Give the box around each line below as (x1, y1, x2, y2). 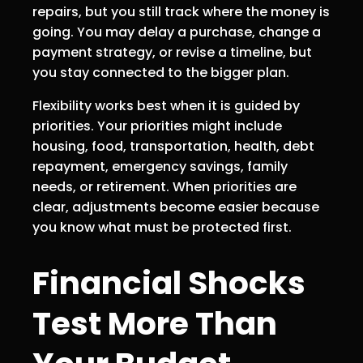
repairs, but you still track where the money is (32, 2, 330, 21)
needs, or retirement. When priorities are (32, 177, 297, 196)
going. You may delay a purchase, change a (32, 22, 321, 41)
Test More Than (32, 301, 277, 347)
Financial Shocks (32, 261, 305, 306)
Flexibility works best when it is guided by (32, 96, 300, 115)
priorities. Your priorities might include (32, 116, 282, 135)
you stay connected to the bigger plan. (32, 62, 289, 82)
